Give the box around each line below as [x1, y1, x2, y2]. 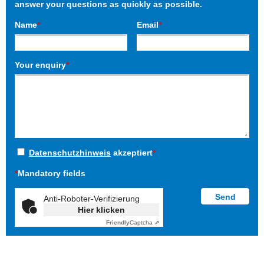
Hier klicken [78, 205, 125, 215]
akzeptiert [111, 148, 153, 158]
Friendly [106, 219, 130, 226]
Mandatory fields [18, 169, 85, 179]
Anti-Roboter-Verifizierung [44, 194, 140, 204]
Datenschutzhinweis [29, 148, 111, 158]
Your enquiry [15, 60, 66, 70]
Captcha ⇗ [130, 219, 159, 226]
